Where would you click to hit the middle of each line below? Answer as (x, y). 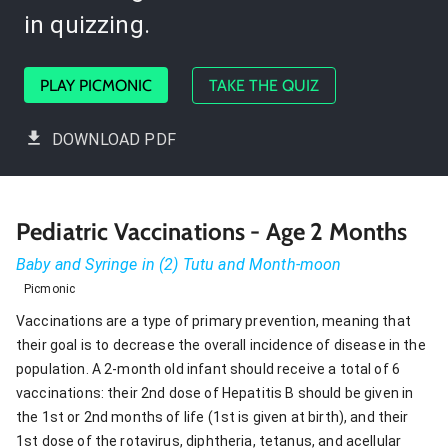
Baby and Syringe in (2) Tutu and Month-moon (179, 264)
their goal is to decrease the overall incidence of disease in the (221, 344)
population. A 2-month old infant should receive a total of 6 (208, 368)
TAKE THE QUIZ (264, 85)
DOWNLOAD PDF (114, 139)
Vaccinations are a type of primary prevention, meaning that (213, 320)
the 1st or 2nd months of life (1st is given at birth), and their (212, 416)
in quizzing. (87, 24)
